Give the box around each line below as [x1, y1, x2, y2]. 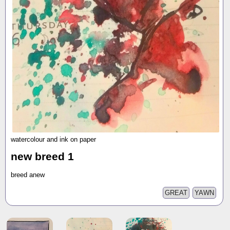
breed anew [11, 170, 45, 179]
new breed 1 [11, 150, 74, 163]
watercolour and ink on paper [11, 136, 96, 144]
